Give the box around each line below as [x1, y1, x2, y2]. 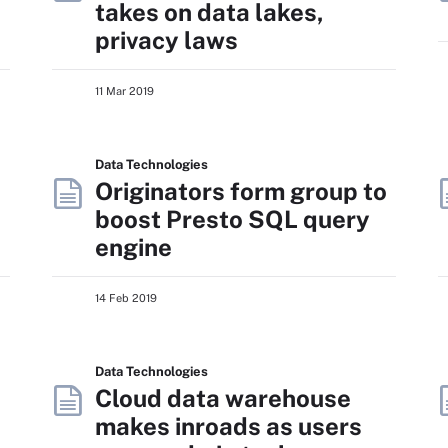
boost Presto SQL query [95, 205, 370, 233]
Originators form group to [95, 177, 387, 205]
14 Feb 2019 [95, 292, 157, 304]
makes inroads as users [95, 412, 362, 440]
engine [95, 233, 172, 261]
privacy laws [95, 26, 238, 54]
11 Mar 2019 [95, 85, 154, 97]
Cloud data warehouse [95, 384, 351, 412]
